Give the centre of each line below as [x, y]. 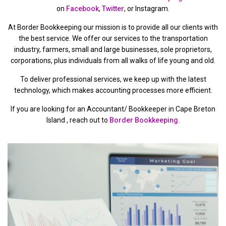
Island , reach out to [78, 120]
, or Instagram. [147, 9]
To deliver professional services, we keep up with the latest [113, 79]
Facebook [82, 9]
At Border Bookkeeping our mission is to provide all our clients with [113, 27]
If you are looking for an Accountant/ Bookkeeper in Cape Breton [113, 109]
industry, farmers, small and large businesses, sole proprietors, [113, 50]
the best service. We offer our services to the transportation [113, 39]
